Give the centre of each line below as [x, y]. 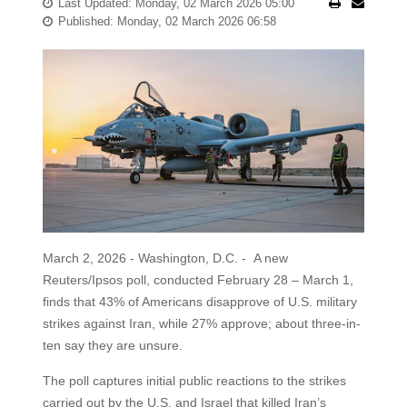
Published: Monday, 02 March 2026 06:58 [167, 21]
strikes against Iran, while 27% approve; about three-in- [201, 323]
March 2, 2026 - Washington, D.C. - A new [165, 258]
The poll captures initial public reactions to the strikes [194, 380]
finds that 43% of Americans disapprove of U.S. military [199, 301]
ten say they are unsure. [112, 345]
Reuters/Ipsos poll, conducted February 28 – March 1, [198, 279]
